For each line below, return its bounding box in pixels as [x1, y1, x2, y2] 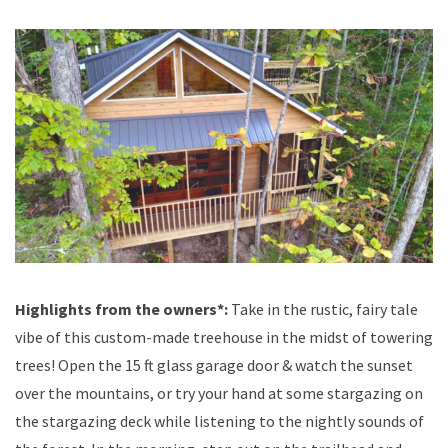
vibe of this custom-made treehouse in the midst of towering [15, 327, 433, 348]
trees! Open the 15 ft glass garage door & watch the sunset [15, 355, 413, 376]
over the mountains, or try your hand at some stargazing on [15, 383, 423, 404]
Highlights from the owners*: [15, 299, 231, 320]
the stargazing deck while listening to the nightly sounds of [15, 411, 424, 432]
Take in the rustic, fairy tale [231, 299, 418, 320]
